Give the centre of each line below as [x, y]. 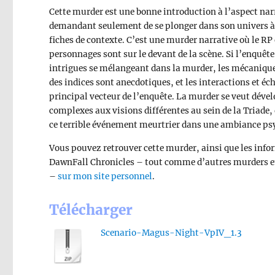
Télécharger [91, 210]
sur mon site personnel [105, 177]
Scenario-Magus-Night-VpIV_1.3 [171, 233]
